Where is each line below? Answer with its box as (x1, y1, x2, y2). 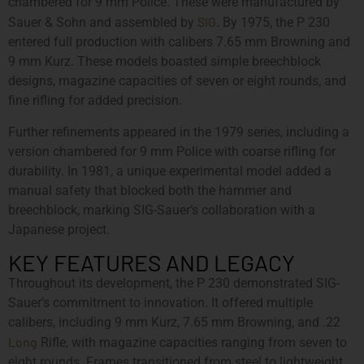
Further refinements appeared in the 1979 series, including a (8, 123, 349, 140)
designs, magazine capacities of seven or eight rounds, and (8, 73, 346, 89)
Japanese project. (8, 221, 110, 237)
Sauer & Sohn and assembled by (8, 15, 197, 31)
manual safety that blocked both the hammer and (8, 182, 292, 198)
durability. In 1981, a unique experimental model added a (8, 162, 331, 179)
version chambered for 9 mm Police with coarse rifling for (8, 143, 336, 159)
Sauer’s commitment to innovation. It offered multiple (8, 294, 313, 310)
